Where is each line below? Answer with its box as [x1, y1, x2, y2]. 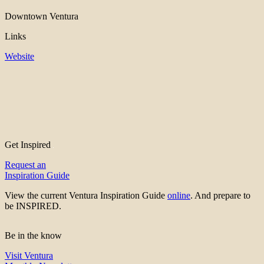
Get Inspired [5, 140, 53, 150]
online [167, 190, 190, 201]
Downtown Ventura [5, 11, 78, 22]
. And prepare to [190, 190, 250, 201]
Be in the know [5, 230, 62, 241]
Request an [5, 160, 46, 170]
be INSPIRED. [5, 201, 61, 212]
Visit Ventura [5, 250, 53, 261]
